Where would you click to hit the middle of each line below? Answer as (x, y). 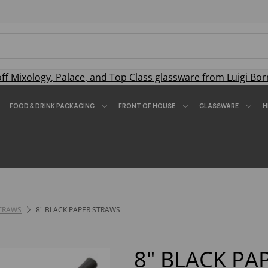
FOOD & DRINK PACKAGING (52, 106)
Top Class (131, 77)
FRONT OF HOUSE (147, 106)
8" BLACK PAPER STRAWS (77, 210)
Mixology (31, 77)
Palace (70, 77)
